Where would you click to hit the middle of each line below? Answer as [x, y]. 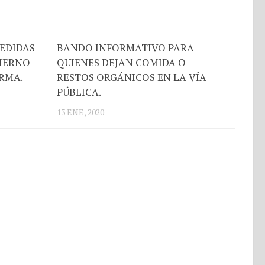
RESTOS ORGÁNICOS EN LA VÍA [132, 77]
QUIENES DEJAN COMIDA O [122, 63]
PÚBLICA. [79, 92]
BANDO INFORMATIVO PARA [126, 48]
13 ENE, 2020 [81, 112]
